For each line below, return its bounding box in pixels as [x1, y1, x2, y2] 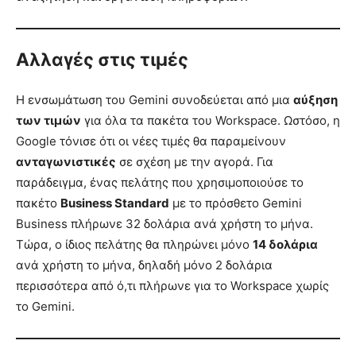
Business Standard [60, 195, 169, 211]
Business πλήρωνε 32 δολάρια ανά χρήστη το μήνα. [16, 215, 313, 231]
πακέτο [16, 195, 60, 211]
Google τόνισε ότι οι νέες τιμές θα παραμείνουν [16, 133, 286, 149]
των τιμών [16, 112, 81, 128]
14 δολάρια [253, 236, 318, 252]
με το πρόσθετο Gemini [169, 195, 302, 211]
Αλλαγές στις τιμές [16, 48, 188, 71]
